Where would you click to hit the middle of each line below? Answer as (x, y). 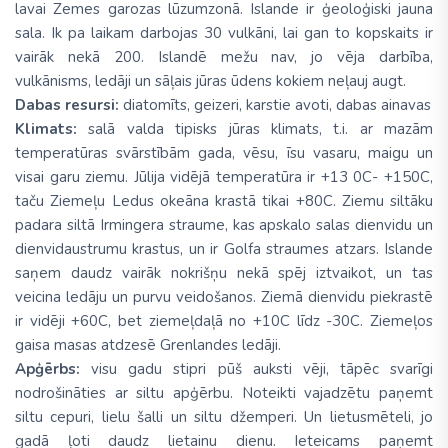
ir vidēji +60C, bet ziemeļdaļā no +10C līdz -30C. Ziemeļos (224, 321)
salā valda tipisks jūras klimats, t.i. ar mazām (255, 129)
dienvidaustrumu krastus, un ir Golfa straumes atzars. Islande (224, 249)
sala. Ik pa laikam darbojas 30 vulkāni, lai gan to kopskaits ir (224, 33)
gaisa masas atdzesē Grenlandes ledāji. (148, 345)
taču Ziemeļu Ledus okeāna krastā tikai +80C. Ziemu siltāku (224, 201)
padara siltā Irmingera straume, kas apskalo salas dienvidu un (224, 225)
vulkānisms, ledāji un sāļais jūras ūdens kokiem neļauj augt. (210, 81)
